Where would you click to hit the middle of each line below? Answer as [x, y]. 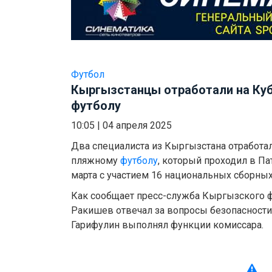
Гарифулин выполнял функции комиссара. [167, 225]
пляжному [96, 161]
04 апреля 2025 [137, 126]
